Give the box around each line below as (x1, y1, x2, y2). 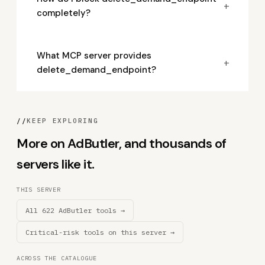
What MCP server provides (37, 50, 151, 62)
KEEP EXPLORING (27, 117, 99, 125)
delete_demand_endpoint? (37, 64, 156, 76)
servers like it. (17, 156, 95, 173)
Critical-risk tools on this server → (25, 228, 174, 237)
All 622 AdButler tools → (25, 206, 125, 215)
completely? (37, 7, 91, 19)
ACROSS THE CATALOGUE (17, 254, 97, 262)
